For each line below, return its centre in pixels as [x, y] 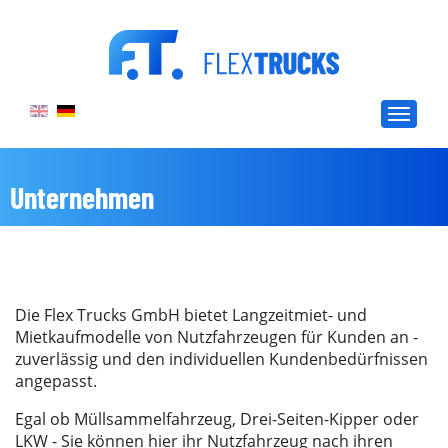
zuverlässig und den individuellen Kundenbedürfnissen [221, 359]
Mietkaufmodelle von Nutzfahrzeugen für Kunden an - [216, 337]
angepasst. [56, 381]
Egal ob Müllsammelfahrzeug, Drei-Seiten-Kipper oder [217, 419]
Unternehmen [82, 197]
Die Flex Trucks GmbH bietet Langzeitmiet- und [191, 315]
